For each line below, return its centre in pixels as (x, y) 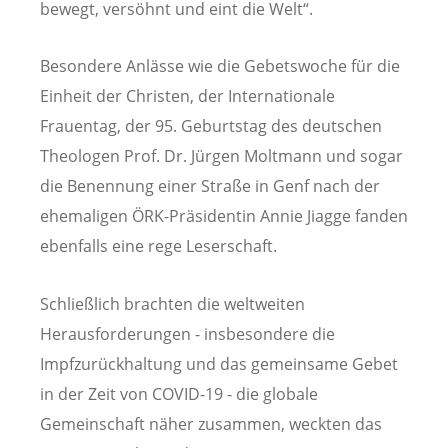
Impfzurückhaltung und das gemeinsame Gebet (219, 363)
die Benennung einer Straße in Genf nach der (210, 186)
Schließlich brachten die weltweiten (172, 303)
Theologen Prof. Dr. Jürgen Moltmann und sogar (221, 156)
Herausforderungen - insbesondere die (187, 333)
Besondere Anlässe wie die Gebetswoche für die (220, 66)
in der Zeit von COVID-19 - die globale (179, 393)
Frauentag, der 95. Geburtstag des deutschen (211, 126)
